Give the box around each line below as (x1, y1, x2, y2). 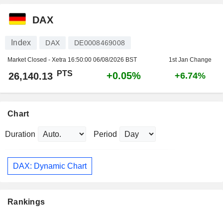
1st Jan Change (168, 56, 212, 63)
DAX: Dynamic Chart (13, 161, 87, 170)
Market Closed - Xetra (7, 56, 68, 63)
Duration (5, 130, 35, 138)
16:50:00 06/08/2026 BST (68, 56, 137, 63)
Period (94, 130, 117, 138)
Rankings (7, 198, 45, 207)
